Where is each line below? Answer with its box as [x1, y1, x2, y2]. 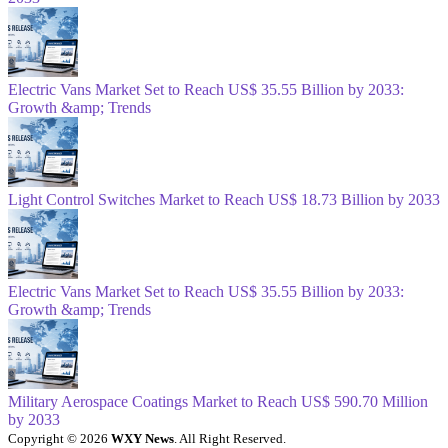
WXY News [111, 430, 174, 446]
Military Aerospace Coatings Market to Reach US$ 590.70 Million [8, 392, 428, 410]
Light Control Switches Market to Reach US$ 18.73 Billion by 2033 [8, 190, 440, 208]
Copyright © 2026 [8, 430, 111, 446]
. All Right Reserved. [174, 430, 286, 446]
